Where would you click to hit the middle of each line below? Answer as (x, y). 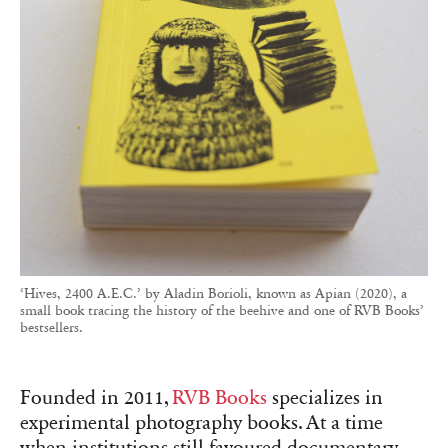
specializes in (325, 397)
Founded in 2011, (96, 397)
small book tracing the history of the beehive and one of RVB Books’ (222, 310)
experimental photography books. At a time (201, 422)
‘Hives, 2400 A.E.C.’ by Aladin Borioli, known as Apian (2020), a (213, 293)
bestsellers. (51, 327)
